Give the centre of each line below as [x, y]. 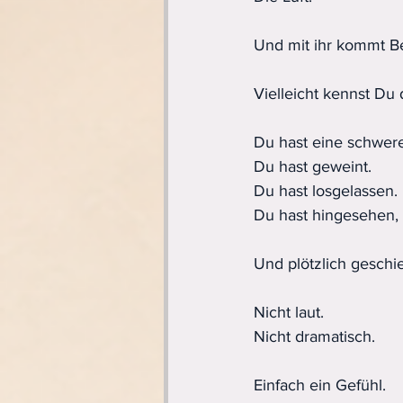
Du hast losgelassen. [326, 190]
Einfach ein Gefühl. [320, 385]
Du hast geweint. [313, 166]
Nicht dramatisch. [314, 336]
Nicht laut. [289, 312]
